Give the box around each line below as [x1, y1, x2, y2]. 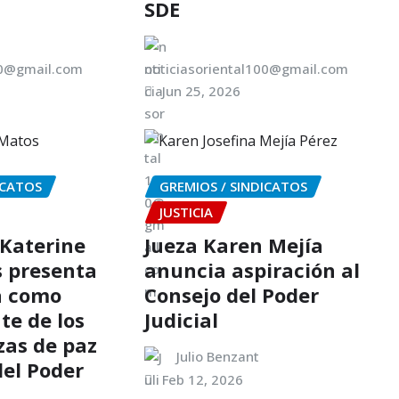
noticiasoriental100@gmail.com [143, 60, 348, 78]
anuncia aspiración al [143, 256, 360, 283]
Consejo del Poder [143, 281, 319, 308]
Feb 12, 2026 [161, 370, 243, 388]
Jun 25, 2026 [161, 82, 240, 101]
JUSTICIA [159, 203, 213, 222]
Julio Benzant [175, 346, 259, 365]
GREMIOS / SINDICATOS [159, 177, 307, 196]
